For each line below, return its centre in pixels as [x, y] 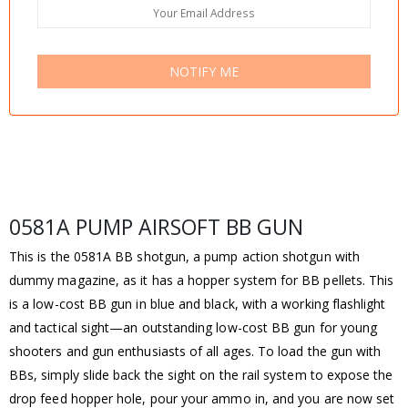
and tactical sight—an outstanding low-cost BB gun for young [194, 327]
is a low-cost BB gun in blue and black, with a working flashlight [198, 303]
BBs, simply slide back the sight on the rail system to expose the [201, 374]
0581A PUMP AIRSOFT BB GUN [156, 226]
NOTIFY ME [204, 72]
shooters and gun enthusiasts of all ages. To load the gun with [195, 351]
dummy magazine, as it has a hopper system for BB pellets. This [202, 280]
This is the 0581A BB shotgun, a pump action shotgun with [184, 256]
